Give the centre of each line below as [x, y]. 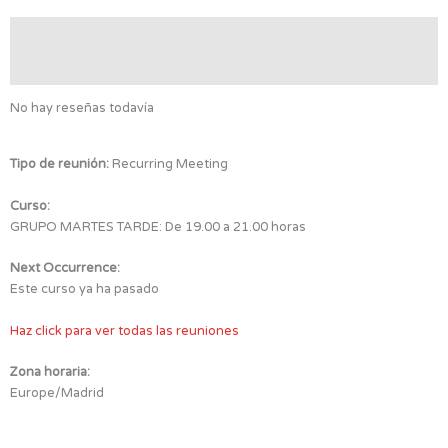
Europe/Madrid [57, 393]
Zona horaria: [50, 372]
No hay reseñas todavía [82, 107]
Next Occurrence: [65, 268]
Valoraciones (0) [59, 33]
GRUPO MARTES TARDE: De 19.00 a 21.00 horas [158, 226]
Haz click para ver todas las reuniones [124, 330]
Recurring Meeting [168, 164]
